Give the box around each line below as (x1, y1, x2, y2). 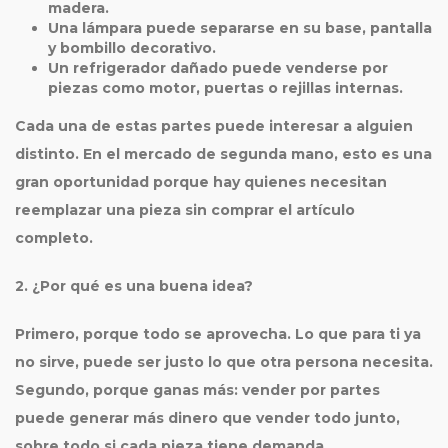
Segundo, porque (15, 381, 153, 399)
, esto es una (334, 145, 432, 163)
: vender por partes (234, 381, 380, 399)
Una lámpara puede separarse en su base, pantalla (47, 19, 432, 37)
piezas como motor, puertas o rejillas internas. (47, 79, 403, 97)
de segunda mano (196, 145, 334, 163)
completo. (15, 229, 93, 247)
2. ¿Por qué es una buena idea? (15, 277, 253, 295)
